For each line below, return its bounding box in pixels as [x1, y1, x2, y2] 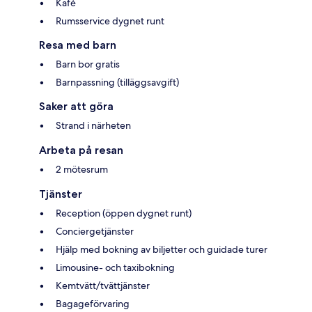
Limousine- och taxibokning [56, 260, 175, 274]
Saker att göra [39, 99, 114, 113]
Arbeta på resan [39, 143, 123, 157]
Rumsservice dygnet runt [56, 14, 164, 27]
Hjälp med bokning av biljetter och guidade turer [56, 242, 267, 256]
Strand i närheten [56, 118, 131, 132]
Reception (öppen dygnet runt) [56, 206, 192, 219]
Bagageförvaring [56, 297, 130, 310]
